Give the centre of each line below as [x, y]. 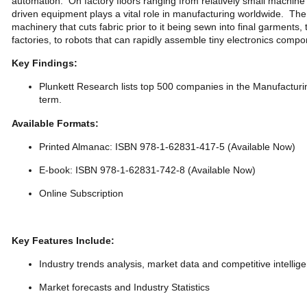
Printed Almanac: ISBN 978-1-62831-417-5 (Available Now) [167, 147]
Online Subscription [81, 193]
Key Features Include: [63, 241]
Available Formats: [55, 123]
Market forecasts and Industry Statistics [124, 287]
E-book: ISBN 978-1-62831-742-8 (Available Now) [147, 170]
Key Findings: [45, 63]
